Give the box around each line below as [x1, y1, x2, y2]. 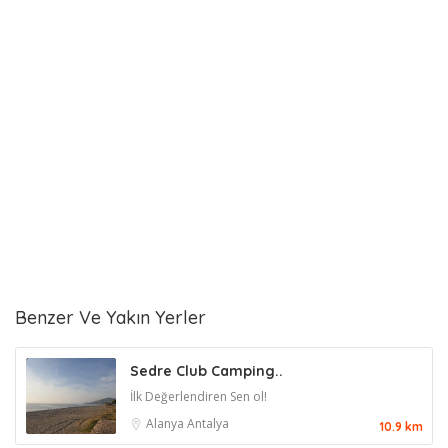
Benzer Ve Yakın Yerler [15, 306, 206, 330]
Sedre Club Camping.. [130, 362, 283, 381]
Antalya [187, 415, 229, 433]
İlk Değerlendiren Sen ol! [130, 388, 267, 406]
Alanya [146, 415, 187, 433]
